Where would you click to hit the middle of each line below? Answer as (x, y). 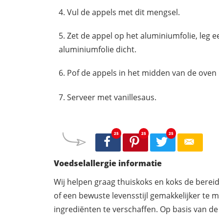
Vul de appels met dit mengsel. (123, 12)
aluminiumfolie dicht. (98, 49)
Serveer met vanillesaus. (112, 97)
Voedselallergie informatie (108, 164)
